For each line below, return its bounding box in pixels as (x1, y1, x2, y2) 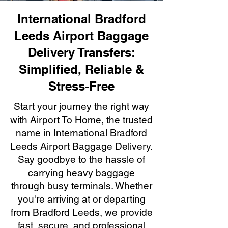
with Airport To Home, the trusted (10, 114, 153, 125)
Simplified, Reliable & (19, 62, 144, 76)
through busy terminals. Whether (11, 180, 152, 191)
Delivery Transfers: (27, 45, 135, 60)
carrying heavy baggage (28, 167, 135, 178)
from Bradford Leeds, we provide (10, 207, 153, 218)
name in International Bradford (16, 127, 147, 138)
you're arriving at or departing (17, 193, 146, 205)
